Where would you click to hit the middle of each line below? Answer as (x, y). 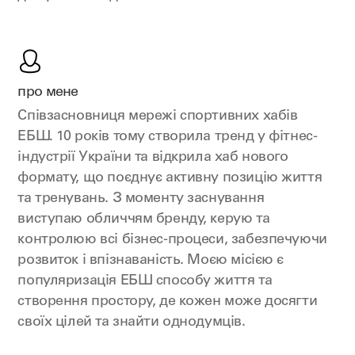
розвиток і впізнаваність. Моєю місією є (151, 261)
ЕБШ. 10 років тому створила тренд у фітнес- (168, 137)
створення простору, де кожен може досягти (168, 302)
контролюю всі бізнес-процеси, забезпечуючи (172, 240)
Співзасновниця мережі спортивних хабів (158, 116)
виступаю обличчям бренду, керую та (144, 219)
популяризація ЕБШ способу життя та (145, 281)
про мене (48, 93)
